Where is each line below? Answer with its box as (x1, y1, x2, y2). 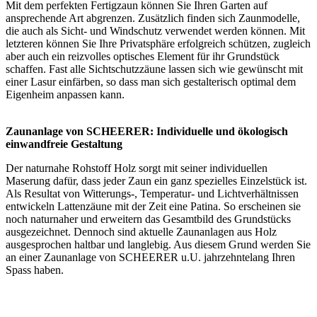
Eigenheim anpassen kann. (6, 88, 125, 101)
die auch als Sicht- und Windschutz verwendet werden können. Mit (6, 25, 305, 38)
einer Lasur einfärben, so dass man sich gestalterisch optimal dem (6, 76, 296, 88)
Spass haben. (6, 264, 64, 277)
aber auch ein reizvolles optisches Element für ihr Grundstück (6, 50, 279, 63)
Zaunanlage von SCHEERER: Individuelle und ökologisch (6, 125, 288, 138)
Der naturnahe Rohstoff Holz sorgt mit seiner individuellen (6, 162, 267, 175)
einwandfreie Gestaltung (6, 138, 122, 151)
